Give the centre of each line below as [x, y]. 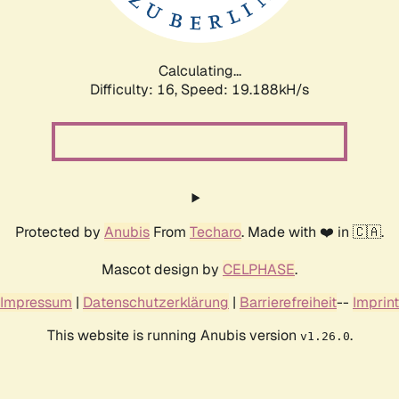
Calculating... [199, 70]
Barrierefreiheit [288, 302]
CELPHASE [259, 269]
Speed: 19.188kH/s [245, 89]
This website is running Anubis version [173, 335]
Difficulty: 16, [135, 89]
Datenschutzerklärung [156, 302]
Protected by [60, 232]
